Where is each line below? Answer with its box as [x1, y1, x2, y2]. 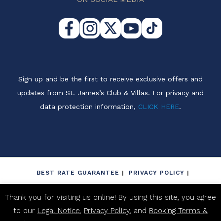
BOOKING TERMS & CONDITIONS [55, 201, 166, 209]
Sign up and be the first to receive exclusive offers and [18, 75, 203, 83]
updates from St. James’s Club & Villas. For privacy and [17, 89, 204, 97]
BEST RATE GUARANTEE [37, 169, 119, 176]
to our [13, 206, 37, 215]
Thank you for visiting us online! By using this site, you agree [5, 192, 216, 202]
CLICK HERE [138, 103, 179, 111]
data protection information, [40, 103, 138, 111]
